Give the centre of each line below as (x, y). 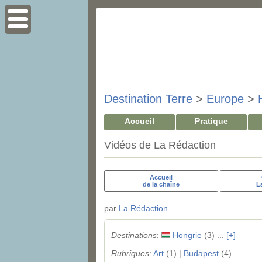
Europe (225, 99)
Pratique (211, 121)
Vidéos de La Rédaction (160, 145)
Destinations (134, 235)
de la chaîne (161, 184)
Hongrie (187, 235)
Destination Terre (148, 99)
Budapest (201, 253)
